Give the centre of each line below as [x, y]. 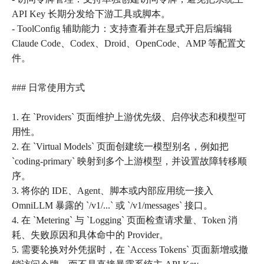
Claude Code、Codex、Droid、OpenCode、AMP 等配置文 [129, 44]
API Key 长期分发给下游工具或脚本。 [91, 14]
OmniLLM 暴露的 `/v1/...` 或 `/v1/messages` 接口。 [112, 206]
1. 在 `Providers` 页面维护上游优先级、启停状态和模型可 [129, 117]
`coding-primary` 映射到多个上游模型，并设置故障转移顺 [129, 161]
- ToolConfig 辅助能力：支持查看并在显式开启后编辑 [122, 29]
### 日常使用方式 [48, 88]
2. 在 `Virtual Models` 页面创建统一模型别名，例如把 [120, 147]
